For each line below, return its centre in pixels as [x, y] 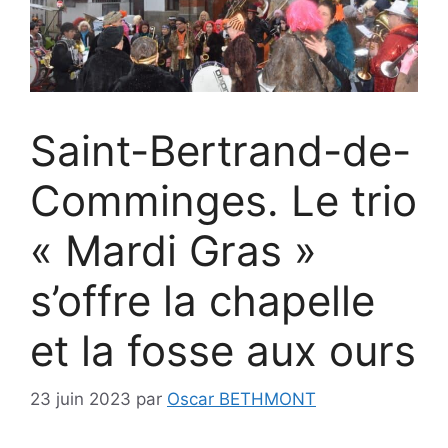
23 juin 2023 [80, 399]
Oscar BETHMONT [241, 399]
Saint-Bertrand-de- [220, 150]
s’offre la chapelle [202, 300]
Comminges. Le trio [223, 200]
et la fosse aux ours [223, 350]
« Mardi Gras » [173, 250]
